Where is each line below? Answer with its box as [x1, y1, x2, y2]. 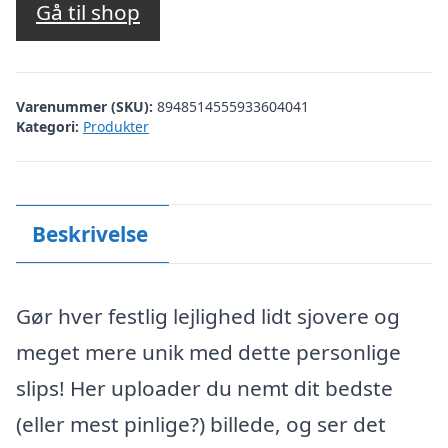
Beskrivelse [31, 219, 148, 248]
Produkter [83, 116, 149, 136]
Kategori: [16, 116, 79, 136]
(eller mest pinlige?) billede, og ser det [16, 410, 386, 438]
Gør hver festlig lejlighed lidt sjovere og [16, 302, 400, 330]
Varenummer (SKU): [16, 96, 157, 116]
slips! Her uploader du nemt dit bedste [16, 374, 393, 402]
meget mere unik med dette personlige [16, 338, 401, 366]
